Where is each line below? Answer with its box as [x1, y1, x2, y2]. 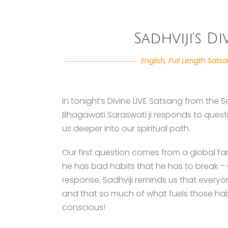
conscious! [62, 202, 105, 213]
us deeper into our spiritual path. [62, 123, 190, 134]
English [140, 55, 165, 66]
